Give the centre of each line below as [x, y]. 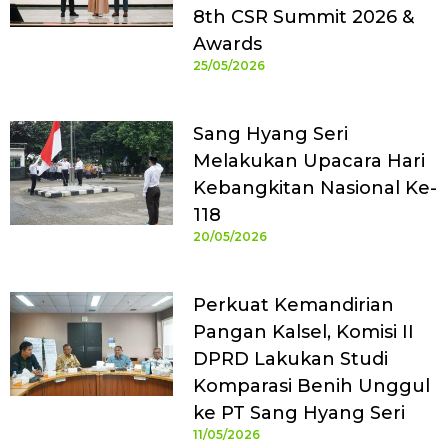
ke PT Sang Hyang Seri [298, 413]
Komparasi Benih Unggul [311, 386]
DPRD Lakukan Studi [290, 359]
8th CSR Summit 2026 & [303, 17]
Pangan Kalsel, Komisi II [303, 332]
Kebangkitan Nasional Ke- [314, 188]
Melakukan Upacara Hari [308, 161]
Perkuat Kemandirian [293, 305]
